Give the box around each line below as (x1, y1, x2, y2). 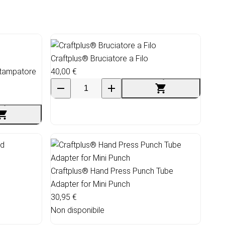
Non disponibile (51, 205, 104, 215)
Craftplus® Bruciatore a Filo (51, 53, 148, 63)
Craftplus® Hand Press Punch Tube (51, 166, 173, 176)
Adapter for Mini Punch (51, 179, 130, 189)
